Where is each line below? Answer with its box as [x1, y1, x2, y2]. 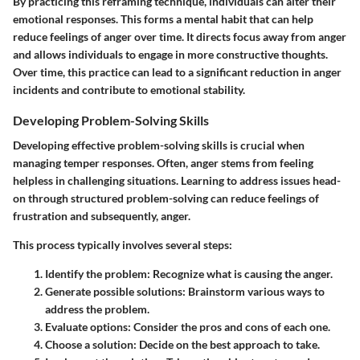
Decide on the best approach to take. [137, 337, 320, 352]
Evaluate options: [45, 320, 131, 334]
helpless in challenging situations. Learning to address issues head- [13, 174, 341, 188]
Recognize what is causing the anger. [150, 267, 333, 281]
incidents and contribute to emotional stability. [13, 83, 245, 97]
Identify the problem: [45, 267, 150, 281]
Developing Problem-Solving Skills [13, 112, 209, 129]
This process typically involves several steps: [13, 238, 232, 252]
